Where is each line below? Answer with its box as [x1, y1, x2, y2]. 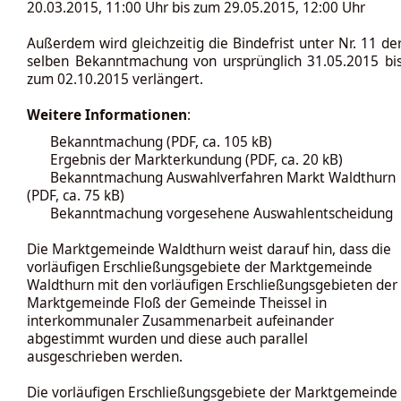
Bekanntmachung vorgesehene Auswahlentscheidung [50, 204, 393, 223]
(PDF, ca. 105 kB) [163, 132, 272, 151]
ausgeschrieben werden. [27, 347, 183, 366]
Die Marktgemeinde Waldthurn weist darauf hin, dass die [27, 240, 391, 259]
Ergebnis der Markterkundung [50, 150, 242, 169]
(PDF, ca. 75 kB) [27, 186, 124, 205]
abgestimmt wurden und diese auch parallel [27, 329, 308, 348]
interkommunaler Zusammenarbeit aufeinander [27, 311, 334, 330]
